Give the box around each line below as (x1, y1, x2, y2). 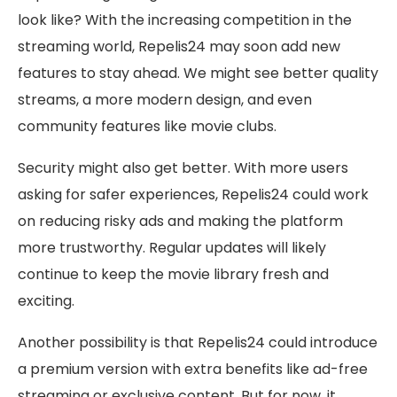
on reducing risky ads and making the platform (18, 211, 343, 232)
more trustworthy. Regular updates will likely (18, 237, 326, 259)
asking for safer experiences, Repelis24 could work (18, 184, 369, 206)
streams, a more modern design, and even (18, 90, 312, 111)
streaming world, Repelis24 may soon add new (18, 36, 340, 58)
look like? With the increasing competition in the (18, 10, 352, 31)
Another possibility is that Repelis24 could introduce (18, 332, 378, 354)
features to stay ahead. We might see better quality (18, 63, 378, 84)
